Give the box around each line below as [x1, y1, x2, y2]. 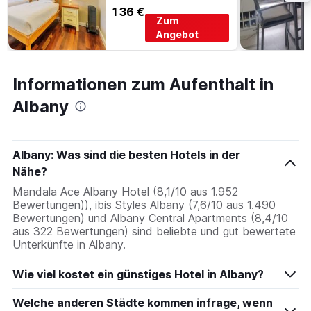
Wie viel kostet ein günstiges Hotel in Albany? [12, 267, 264, 282]
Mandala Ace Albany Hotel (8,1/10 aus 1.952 [12, 185, 238, 199]
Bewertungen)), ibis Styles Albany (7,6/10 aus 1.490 [12, 198, 276, 212]
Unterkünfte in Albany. [12, 237, 126, 252]
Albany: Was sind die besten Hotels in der [12, 148, 240, 162]
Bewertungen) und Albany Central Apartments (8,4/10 [12, 211, 288, 226]
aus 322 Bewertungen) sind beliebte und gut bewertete [12, 224, 296, 239]
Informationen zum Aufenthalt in [12, 74, 274, 95]
